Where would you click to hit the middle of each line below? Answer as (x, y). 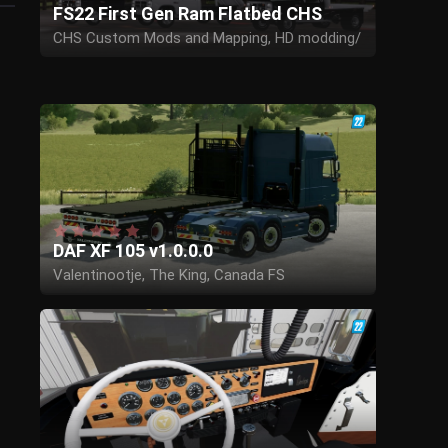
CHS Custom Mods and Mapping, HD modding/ (206, 37)
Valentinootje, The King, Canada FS (168, 275)
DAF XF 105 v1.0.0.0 (132, 251)
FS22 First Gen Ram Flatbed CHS (187, 13)
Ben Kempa (90, 59)
